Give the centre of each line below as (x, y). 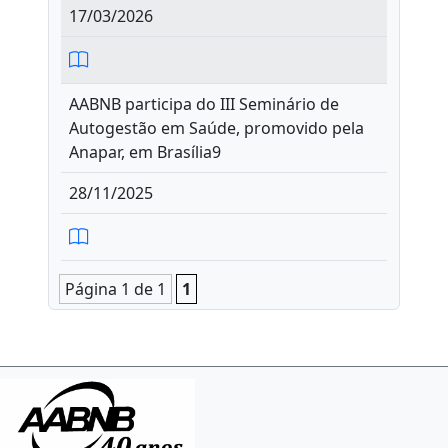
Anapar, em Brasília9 (145, 152)
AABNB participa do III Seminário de (204, 104)
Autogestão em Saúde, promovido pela (216, 128)
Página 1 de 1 (115, 289)
